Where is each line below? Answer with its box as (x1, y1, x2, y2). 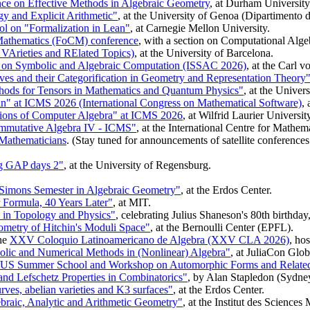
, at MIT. (113, 197, 151, 209)
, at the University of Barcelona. (134, 47, 273, 60)
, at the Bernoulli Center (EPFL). (150, 221, 293, 234)
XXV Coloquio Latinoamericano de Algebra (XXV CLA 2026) (10, 234, 289, 246)
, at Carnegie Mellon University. (130, 22, 270, 35)
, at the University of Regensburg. (64, 159, 211, 172)
